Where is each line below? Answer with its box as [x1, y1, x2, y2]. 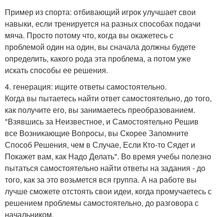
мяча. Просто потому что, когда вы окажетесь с [5, 30, 173, 41]
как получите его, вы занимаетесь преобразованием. [5, 104, 195, 115]
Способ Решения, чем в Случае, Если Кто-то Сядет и [5, 139, 195, 150]
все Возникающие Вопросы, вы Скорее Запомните [5, 127, 188, 139]
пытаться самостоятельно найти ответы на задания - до [5, 162, 205, 173]
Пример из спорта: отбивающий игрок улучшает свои [5, 6, 196, 17]
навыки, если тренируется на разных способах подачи [5, 18, 201, 29]
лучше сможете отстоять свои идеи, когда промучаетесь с [5, 186, 212, 197]
